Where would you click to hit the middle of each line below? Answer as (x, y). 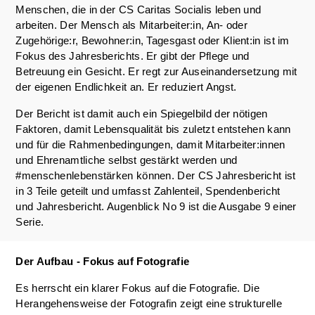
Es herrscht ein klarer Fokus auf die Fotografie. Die (137, 288)
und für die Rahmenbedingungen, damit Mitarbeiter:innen (150, 144)
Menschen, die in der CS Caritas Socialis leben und (139, 9)
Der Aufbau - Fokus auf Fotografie (103, 261)
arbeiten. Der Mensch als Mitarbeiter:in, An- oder (132, 25)
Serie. (31, 222)
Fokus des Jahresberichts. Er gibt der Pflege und (133, 56)
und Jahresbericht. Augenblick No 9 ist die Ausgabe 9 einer (156, 206)
